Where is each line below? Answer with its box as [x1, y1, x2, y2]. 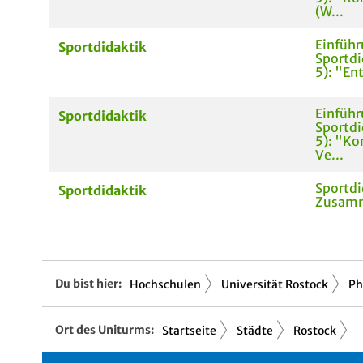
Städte [237, 323, 273, 338]
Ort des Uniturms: [55, 322, 154, 337]
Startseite [162, 323, 216, 338]
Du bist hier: [55, 275, 122, 291]
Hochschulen [130, 277, 201, 292]
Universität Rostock [221, 277, 328, 292]
